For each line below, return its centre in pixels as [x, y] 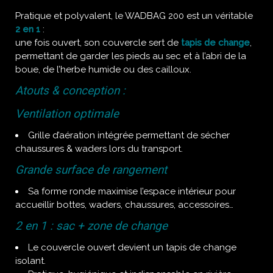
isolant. [30, 261]
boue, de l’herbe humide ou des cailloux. [103, 69]
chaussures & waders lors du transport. [99, 149]
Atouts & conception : [70, 90]
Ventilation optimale [67, 114]
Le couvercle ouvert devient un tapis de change [132, 247]
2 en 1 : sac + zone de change [91, 226]
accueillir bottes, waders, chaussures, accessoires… [124, 205]
